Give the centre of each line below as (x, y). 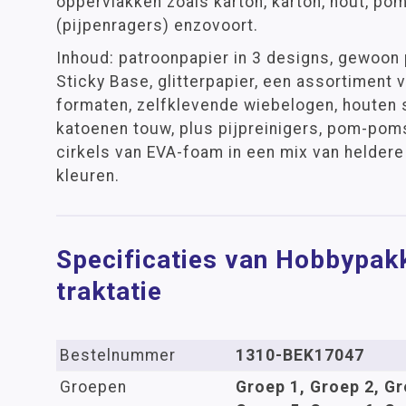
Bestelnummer (118, 355)
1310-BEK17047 (300, 355)
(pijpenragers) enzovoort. (157, 25)
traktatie (109, 291)
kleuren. (88, 176)
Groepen (93, 387)
